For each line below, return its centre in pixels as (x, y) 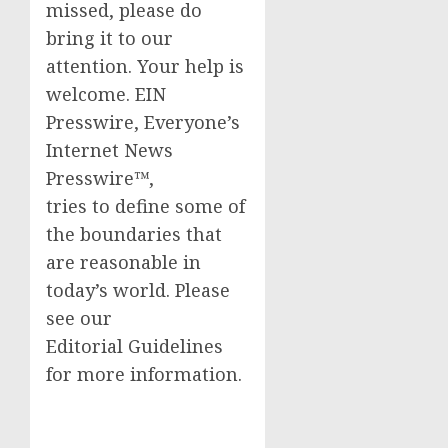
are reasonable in (123, 261)
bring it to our (109, 37)
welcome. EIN (106, 93)
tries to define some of (145, 205)
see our (79, 317)
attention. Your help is (145, 65)
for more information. (144, 373)
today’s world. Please (138, 289)
